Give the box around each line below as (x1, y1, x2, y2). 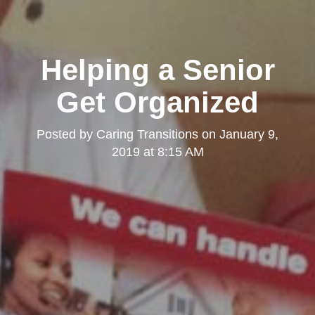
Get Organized (56, 86, 259, 119)
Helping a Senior (40, 53, 275, 86)
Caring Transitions (96, 127, 198, 141)
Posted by (37, 127, 96, 141)
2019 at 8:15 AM (111, 145, 204, 159)
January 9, (219, 127, 278, 141)
